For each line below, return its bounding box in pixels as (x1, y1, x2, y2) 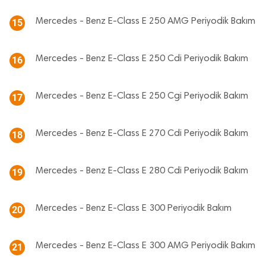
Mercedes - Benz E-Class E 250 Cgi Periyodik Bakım (36, 91, 248, 101)
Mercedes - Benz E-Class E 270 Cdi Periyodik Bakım (36, 129, 248, 138)
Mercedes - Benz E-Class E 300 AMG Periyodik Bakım (36, 241, 255, 251)
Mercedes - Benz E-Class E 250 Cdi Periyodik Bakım (36, 54, 248, 64)
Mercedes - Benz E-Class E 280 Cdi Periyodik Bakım (36, 166, 248, 176)
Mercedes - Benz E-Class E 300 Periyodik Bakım (36, 204, 232, 213)
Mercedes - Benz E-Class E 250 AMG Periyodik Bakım (36, 17, 255, 26)
